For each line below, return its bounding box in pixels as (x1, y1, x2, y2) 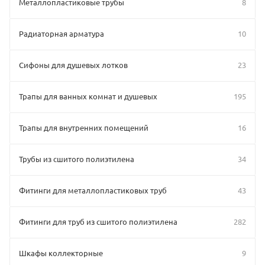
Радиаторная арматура (19, 28, 104, 38)
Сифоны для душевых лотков (19, 59, 128, 70)
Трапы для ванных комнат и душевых (19, 91, 157, 101)
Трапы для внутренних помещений (19, 122, 148, 132)
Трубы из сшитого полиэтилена (19, 153, 134, 164)
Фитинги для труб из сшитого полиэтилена (19, 216, 177, 227)
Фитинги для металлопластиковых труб (19, 185, 167, 195)
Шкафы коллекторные (19, 247, 103, 258)
